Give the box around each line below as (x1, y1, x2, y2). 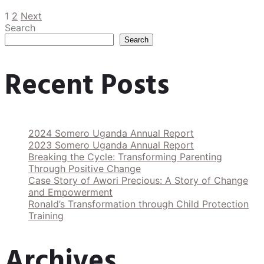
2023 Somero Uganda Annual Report (28, 139, 194, 151)
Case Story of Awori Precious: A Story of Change (28, 174, 248, 187)
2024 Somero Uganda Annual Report (28, 127, 194, 140)
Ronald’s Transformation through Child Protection (28, 198, 249, 210)
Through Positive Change (28, 163, 141, 175)
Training (28, 210, 64, 222)
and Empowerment (28, 186, 113, 199)
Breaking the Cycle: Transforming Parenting (28, 151, 222, 163)
